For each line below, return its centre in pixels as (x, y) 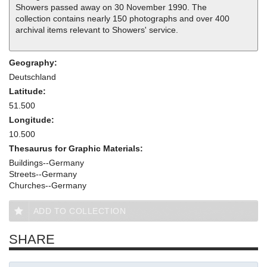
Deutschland (32, 77)
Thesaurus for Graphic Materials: (77, 149)
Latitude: (29, 91)
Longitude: (33, 120)
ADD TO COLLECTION (79, 211)
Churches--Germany (48, 186)
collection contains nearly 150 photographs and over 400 (122, 19)
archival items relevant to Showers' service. (97, 30)
